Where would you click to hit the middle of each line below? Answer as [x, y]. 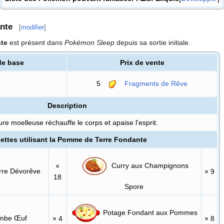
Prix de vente [142, 63]
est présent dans [36, 43]
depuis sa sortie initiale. [152, 43]
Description [67, 106]
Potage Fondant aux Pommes [149, 212]
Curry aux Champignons [149, 165]
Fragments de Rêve [156, 83]
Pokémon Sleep [89, 43]
